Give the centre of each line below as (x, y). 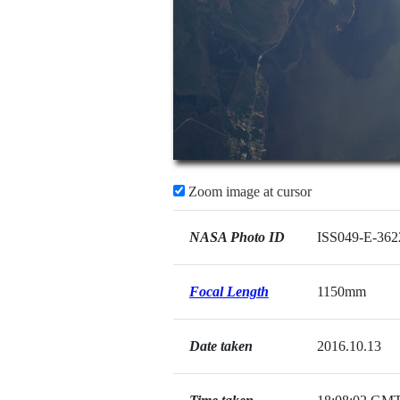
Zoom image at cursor (248, 192)
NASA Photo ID (237, 237)
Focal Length (229, 292)
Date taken (221, 346)
